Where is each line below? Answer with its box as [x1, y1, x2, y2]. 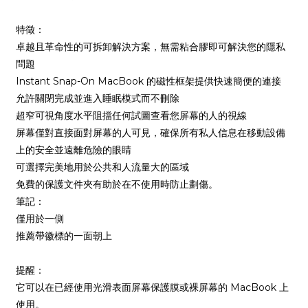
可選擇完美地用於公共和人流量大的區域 [16, 161, 189, 173]
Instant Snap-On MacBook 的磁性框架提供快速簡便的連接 [16, 75, 281, 87]
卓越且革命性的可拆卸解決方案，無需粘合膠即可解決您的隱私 [16, 41, 285, 53]
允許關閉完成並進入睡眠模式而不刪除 [16, 92, 179, 104]
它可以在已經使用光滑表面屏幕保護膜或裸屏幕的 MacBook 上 [16, 281, 289, 294]
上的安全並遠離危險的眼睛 [16, 144, 131, 156]
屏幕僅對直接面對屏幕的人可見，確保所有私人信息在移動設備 [16, 126, 285, 139]
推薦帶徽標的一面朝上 [16, 230, 112, 242]
